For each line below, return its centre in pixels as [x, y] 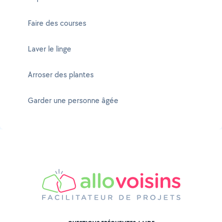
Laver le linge [50, 49]
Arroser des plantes [61, 75]
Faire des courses [57, 23]
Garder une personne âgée [73, 100]
